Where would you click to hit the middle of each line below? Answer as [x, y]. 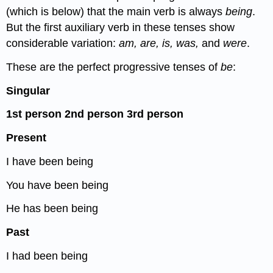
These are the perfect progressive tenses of [114, 67]
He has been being [52, 209]
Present [27, 138]
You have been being [58, 185]
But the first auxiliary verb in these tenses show [121, 27]
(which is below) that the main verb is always [116, 11]
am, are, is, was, [161, 43]
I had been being [47, 256]
